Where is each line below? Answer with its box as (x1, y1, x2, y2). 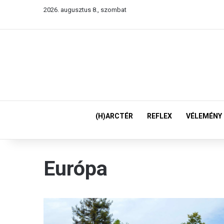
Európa (43, 156, 107, 180)
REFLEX (147, 112, 172, 120)
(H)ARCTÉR (95, 112, 133, 120)
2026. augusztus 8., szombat (43, 6, 126, 13)
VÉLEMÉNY (186, 112, 222, 120)
